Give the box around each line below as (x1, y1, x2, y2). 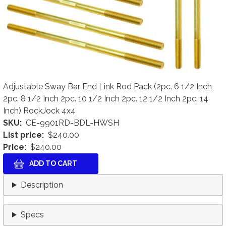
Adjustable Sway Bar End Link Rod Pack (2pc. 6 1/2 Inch (3, 82, 212, 91)
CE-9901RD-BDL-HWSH (26, 118, 119, 128)
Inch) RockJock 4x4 (3, 106, 76, 116)
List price (3, 130, 42, 140)
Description (20, 180, 63, 190)
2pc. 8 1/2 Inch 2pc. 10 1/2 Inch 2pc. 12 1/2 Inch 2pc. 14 (3, 94, 208, 103)
